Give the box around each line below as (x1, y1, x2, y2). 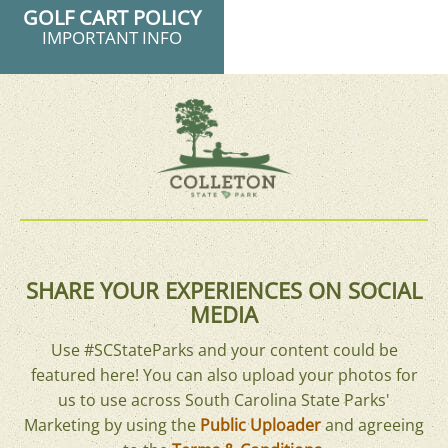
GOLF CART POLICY (23, 3, 201, 31)
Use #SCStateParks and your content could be (50, 339, 398, 362)
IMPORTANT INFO (42, 25, 182, 49)
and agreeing (321, 414, 424, 437)
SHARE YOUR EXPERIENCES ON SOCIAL (26, 275, 422, 306)
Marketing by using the (24, 414, 200, 437)
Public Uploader (200, 414, 321, 437)
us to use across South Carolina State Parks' (58, 389, 390, 412)
